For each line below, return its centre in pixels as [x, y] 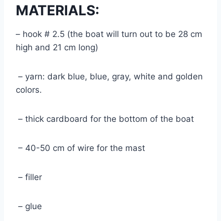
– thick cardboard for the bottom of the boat [107, 119]
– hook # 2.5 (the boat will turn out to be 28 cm [109, 34]
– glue [31, 206]
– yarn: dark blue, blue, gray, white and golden [109, 76]
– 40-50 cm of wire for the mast [83, 148]
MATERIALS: [61, 10]
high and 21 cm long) [59, 47]
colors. [31, 90]
